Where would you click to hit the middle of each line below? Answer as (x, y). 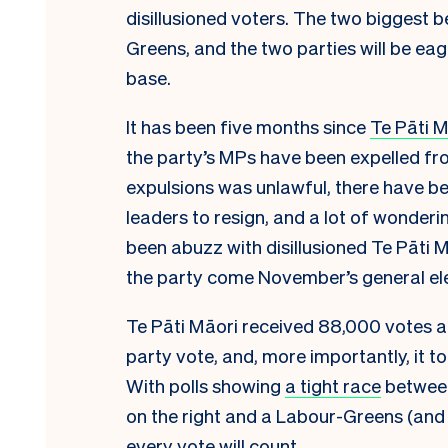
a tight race (333, 384)
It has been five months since (248, 125)
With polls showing (205, 384)
